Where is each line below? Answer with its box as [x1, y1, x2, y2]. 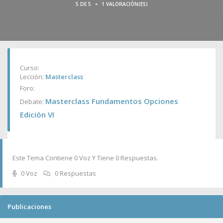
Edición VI [20, 110, 54, 119]
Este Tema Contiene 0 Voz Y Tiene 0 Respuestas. [12, 153, 158, 162]
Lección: [20, 72, 45, 81]
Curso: [20, 63, 39, 72]
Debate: [20, 97, 45, 106]
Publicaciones [7, 202, 51, 211]
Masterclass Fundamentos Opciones [45, 96, 178, 106]
